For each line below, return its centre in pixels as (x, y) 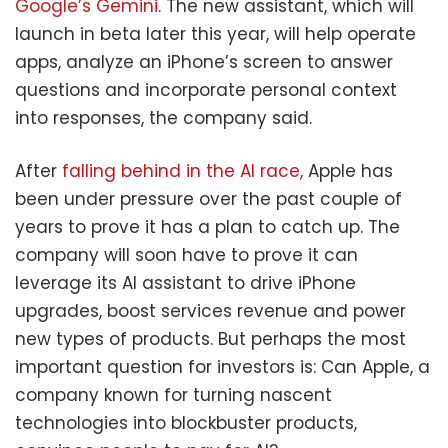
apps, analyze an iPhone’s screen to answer (204, 61)
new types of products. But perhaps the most (210, 338)
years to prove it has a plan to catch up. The (207, 226)
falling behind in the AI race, (182, 170)
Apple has (348, 170)
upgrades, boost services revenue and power (210, 310)
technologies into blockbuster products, (186, 422)
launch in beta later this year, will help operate (215, 33)
